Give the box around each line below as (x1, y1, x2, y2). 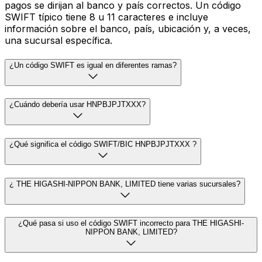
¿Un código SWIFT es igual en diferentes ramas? (9, 60, 177, 70)
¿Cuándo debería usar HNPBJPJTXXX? (9, 100, 146, 109)
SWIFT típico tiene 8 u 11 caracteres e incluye (5, 11, 208, 23)
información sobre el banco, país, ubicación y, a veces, (5, 22, 251, 35)
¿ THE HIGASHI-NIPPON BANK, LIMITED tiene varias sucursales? (9, 179, 240, 188)
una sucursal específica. (5, 34, 112, 46)
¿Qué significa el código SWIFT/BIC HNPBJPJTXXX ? (9, 139, 196, 149)
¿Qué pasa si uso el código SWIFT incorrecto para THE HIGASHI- (18, 219, 244, 228)
